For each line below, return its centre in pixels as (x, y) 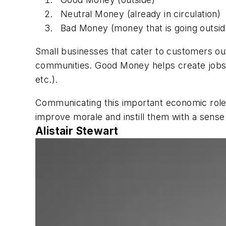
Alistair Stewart (77, 131)
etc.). (47, 80)
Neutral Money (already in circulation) (141, 14)
